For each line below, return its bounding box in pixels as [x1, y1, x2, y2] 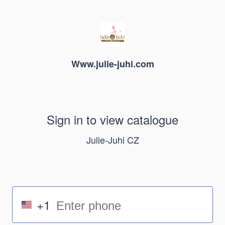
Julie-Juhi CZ [86, 133, 139, 146]
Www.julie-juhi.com [71, 57, 154, 70]
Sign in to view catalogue [47, 110, 178, 128]
